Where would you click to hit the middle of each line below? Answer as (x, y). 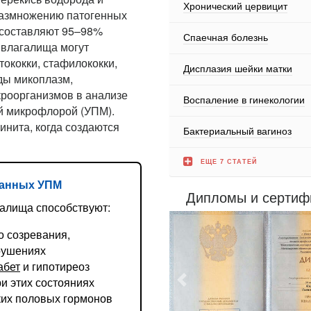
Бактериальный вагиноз (237, 130)
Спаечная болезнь (226, 36)
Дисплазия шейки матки (238, 68)
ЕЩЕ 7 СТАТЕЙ (229, 161)
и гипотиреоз (55, 266)
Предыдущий (217, 270)
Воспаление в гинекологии (244, 99)
